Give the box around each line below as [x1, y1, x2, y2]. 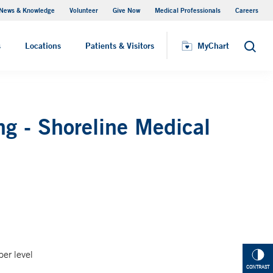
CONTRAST [246, 264, 269, 271]
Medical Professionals [155, 5, 221, 15]
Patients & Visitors [85, 40, 154, 51]
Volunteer [69, 5, 98, 15]
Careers [235, 5, 258, 15]
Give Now [113, 5, 140, 15]
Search [243, 44, 271, 55]
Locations [25, 40, 61, 51]
